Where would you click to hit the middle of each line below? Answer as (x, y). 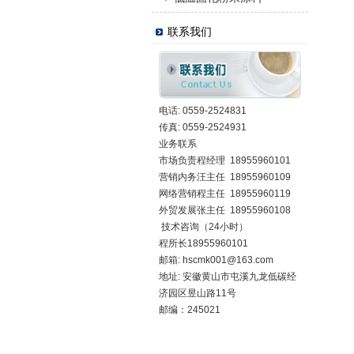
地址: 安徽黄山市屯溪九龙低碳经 (228, 277)
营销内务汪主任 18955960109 (225, 177)
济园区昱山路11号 (198, 293)
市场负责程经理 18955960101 (226, 160)
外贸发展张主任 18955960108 (225, 210)
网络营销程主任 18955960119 (226, 194)
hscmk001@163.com (228, 260)
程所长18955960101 (203, 243)
